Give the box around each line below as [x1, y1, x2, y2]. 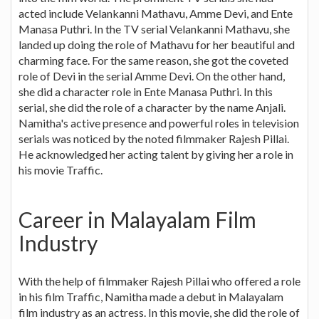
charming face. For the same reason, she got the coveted [19, 53, 288, 67]
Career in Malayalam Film [19, 206, 256, 232]
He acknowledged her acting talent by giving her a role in [19, 147, 293, 161]
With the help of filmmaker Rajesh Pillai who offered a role [19, 273, 300, 288]
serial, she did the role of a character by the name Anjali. [19, 100, 286, 114]
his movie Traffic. [19, 162, 103, 177]
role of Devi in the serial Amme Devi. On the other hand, [19, 68, 285, 83]
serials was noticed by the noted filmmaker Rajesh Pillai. [19, 131, 289, 145]
